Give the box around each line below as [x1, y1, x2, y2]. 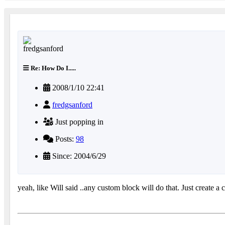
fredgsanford [52, 100, 92, 109]
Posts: [53, 135, 76, 144]
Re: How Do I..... [29, 64, 76, 72]
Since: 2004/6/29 [50, 152, 106, 161]
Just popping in [53, 118, 103, 127]
